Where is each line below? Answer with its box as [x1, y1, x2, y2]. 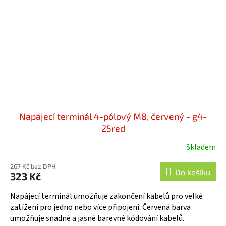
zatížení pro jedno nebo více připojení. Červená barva [10, 202, 191, 213]
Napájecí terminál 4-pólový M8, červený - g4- [19, 110, 207, 122]
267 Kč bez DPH [10, 162, 56, 171]
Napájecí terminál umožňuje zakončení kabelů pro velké [10, 191, 203, 202]
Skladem [186, 142, 216, 153]
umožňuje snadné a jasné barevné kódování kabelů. [10, 213, 184, 224]
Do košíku [175, 167, 210, 177]
